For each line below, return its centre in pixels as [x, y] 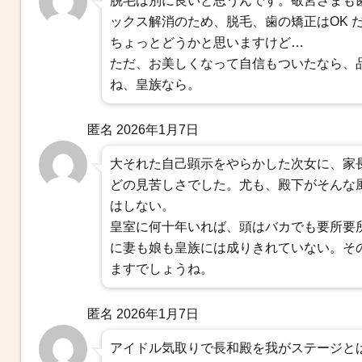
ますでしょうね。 [161, 268]
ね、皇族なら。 [155, 84]
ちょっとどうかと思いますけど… [206, 42]
